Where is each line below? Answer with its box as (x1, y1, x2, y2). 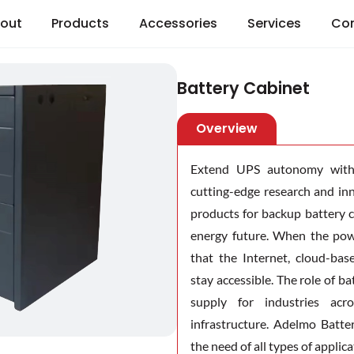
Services (247, 14, 301, 32)
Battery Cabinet (177, 77, 310, 100)
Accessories (139, 14, 218, 32)
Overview (196, 119, 258, 137)
